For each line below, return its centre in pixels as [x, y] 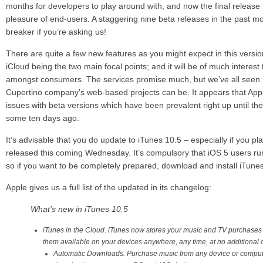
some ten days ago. [43, 118]
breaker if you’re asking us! [56, 32]
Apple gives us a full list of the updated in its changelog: [109, 187]
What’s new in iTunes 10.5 [79, 209]
